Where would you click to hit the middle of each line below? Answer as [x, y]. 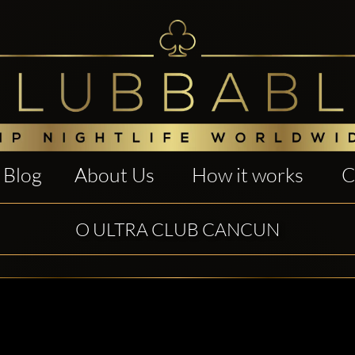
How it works [247, 175]
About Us [115, 175]
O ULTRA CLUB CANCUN [177, 229]
